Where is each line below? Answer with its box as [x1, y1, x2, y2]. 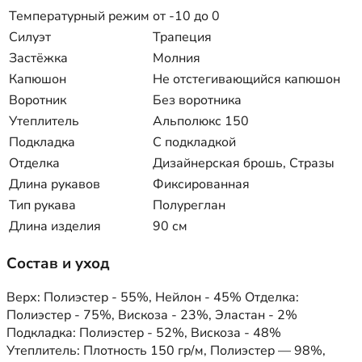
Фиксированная [153, 175, 250, 193]
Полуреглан [153, 196, 225, 214]
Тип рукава [9, 196, 76, 214]
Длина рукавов [9, 175, 100, 193]
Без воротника [153, 90, 242, 109]
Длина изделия [9, 217, 101, 235]
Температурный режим [9, 6, 149, 25]
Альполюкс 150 [153, 112, 249, 130]
